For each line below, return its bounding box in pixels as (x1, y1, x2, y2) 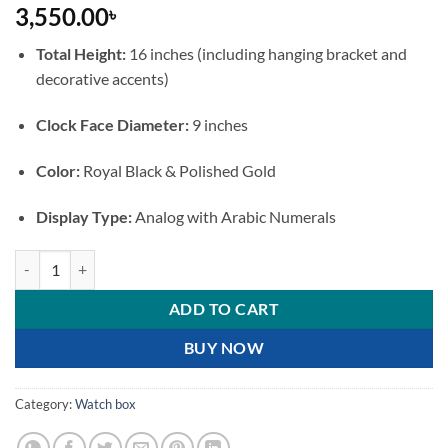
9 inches (188, 115, 248, 135)
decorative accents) (35, 69, 169, 89)
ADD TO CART (168, 299, 280, 318)
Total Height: (35, 44, 126, 64)
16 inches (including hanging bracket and (125, 44, 407, 64)
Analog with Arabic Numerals (131, 206, 336, 226)
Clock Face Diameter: (35, 115, 189, 135)
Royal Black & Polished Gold (79, 160, 276, 180)
